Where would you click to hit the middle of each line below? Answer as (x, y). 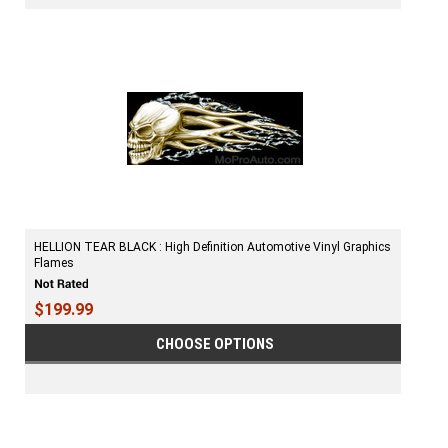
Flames (54, 263)
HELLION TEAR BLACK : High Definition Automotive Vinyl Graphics (212, 247)
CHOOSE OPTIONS (215, 344)
